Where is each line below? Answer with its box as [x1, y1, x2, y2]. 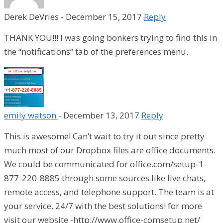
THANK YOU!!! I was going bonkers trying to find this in [4, 31, 217, 43]
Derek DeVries [4, 10, 59, 22]
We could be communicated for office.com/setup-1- [4, 158, 207, 170]
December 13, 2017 [63, 109, 141, 121]
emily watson [4, 109, 58, 121]
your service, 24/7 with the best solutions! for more [4, 200, 202, 212]
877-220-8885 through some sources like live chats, [4, 172, 206, 184]
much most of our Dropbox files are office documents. [4, 144, 216, 156]
